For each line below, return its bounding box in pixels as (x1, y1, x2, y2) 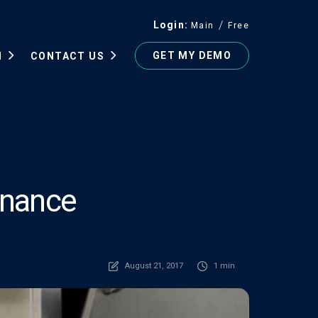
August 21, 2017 (125, 261, 183, 270)
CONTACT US (31, 50, 104, 62)
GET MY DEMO (152, 50, 232, 62)
